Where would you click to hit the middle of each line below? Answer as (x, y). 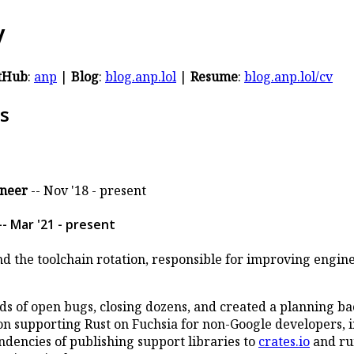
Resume (214, 76)
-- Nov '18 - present (87, 191)
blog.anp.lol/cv (288, 76)
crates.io (284, 341)
